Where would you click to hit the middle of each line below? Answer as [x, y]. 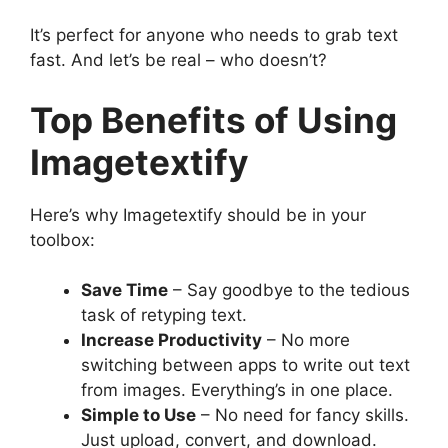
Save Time [124, 290]
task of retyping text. [164, 315]
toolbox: [62, 239]
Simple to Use [138, 415]
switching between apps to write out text [245, 365]
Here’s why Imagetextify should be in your [198, 214]
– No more [306, 340]
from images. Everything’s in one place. [237, 390]
